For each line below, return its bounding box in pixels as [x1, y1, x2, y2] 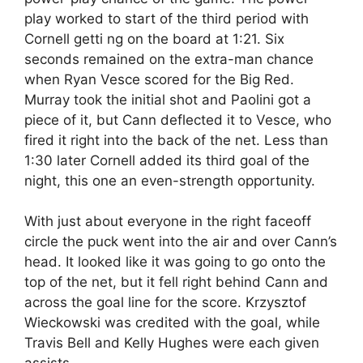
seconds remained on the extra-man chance [24, 50, 314, 67]
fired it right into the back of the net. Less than [24, 131, 328, 148]
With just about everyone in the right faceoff [24, 213, 311, 229]
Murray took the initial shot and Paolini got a [24, 91, 311, 108]
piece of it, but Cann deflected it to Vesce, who [24, 111, 331, 128]
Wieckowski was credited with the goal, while [24, 314, 320, 331]
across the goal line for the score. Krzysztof [24, 294, 306, 310]
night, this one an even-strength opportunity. [24, 172, 315, 189]
